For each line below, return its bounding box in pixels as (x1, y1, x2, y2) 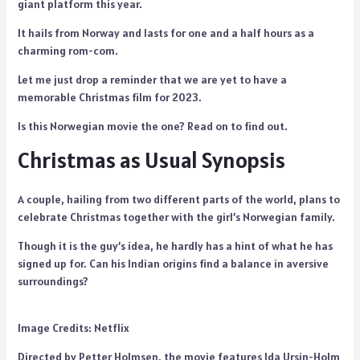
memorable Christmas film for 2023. (17, 90, 204, 104)
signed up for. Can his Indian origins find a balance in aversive (17, 256, 329, 271)
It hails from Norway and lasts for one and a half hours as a (17, 26, 314, 40)
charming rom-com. (17, 43, 118, 58)
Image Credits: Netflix (17, 321, 129, 335)
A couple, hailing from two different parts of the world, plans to (17, 192, 340, 207)
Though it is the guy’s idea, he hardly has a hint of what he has (17, 239, 333, 253)
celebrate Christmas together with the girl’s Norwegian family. (17, 210, 335, 224)
